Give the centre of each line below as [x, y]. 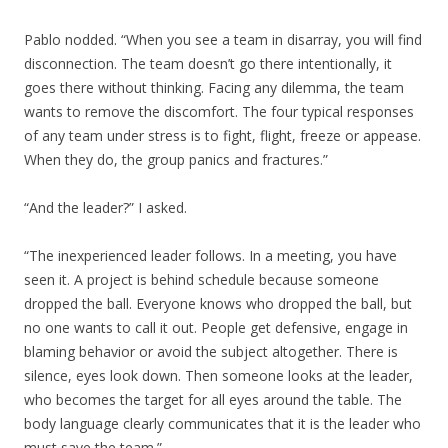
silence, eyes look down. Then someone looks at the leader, [218, 375]
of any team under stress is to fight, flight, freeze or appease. [222, 135]
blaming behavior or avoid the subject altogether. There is [211, 351]
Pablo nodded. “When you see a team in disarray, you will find [223, 39]
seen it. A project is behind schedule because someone [201, 279]
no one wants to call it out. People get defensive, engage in [216, 327]
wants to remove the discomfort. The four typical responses [219, 111]
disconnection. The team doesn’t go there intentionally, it [208, 63]
